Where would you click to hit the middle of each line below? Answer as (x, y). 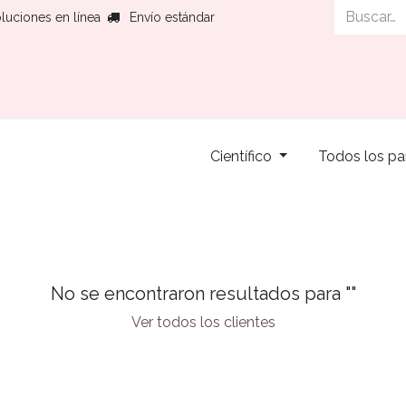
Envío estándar (172, 17)
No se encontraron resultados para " (200, 294)
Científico (241, 156)
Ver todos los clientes (203, 322)
